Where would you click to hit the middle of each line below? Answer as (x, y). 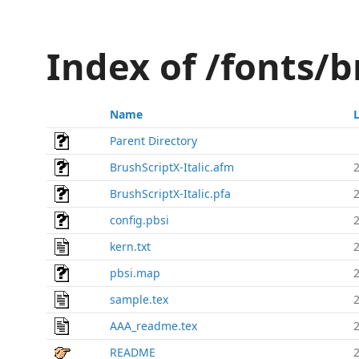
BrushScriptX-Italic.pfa (170, 194)
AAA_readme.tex (153, 326)
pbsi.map (135, 273)
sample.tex (139, 299)
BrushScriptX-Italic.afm (172, 167)
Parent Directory (153, 141)
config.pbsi (139, 220)
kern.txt (130, 246)
